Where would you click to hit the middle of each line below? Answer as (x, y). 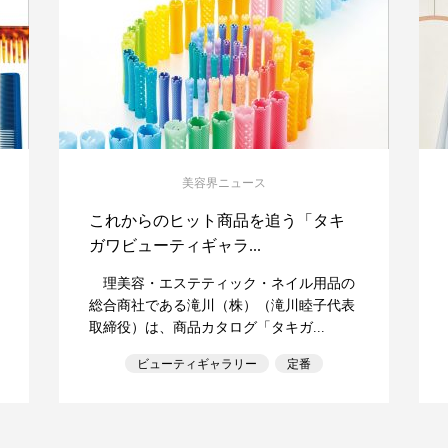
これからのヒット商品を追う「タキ (217, 220)
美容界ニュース (224, 183)
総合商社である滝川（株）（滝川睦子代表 (222, 305)
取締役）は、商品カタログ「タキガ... (207, 327)
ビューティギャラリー (197, 364)
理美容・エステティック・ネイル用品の (222, 283)
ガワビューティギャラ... (175, 245)
